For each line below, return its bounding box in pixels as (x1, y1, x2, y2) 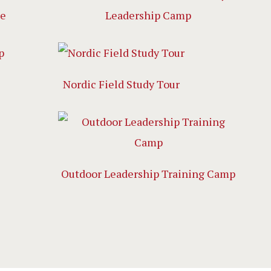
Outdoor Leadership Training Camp (61, 166, 236, 181)
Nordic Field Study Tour (63, 77, 180, 91)
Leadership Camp (105, 8, 192, 22)
